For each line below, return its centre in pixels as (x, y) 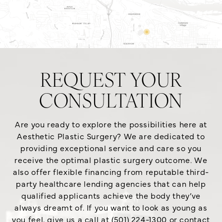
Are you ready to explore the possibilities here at (111, 124)
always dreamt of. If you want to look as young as (111, 207)
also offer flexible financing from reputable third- (111, 172)
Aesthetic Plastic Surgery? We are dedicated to (111, 136)
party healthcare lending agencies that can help (111, 184)
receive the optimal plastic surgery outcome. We (111, 160)
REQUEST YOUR (111, 82)
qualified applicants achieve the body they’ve (111, 195)
